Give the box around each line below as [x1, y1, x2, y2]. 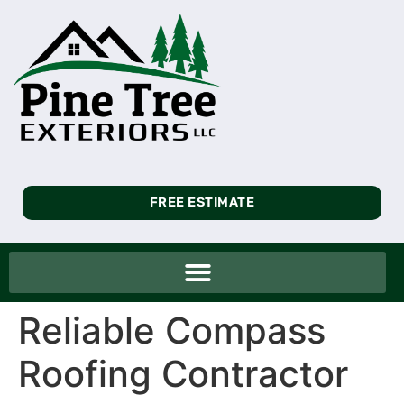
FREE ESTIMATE [149, 194, 255, 210]
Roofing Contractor [18, 352, 348, 397]
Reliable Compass [18, 308, 326, 353]
